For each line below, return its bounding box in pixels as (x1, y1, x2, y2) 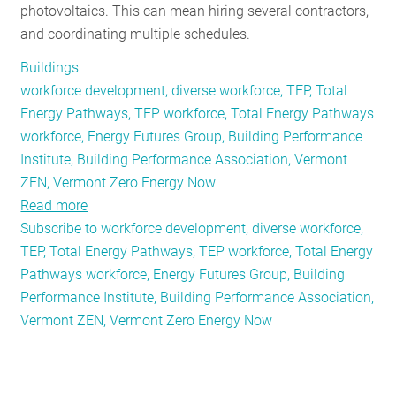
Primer (88, 335, 129, 352)
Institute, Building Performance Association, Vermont (20, 151, 348, 168)
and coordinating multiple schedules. (20, 26, 251, 42)
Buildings (20, 59, 80, 76)
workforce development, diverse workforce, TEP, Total (20, 82, 348, 99)
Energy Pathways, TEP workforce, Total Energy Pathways (20, 105, 375, 122)
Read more (20, 197, 88, 214)
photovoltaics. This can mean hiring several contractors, (20, 3, 369, 19)
